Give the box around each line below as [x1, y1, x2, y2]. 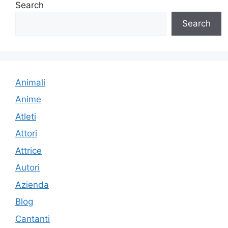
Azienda [15, 179, 49, 190]
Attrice [15, 145, 42, 156]
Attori [15, 128, 37, 139]
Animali [15, 77, 45, 88]
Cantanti [15, 213, 50, 224]
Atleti [15, 111, 36, 122]
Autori [15, 162, 40, 173]
